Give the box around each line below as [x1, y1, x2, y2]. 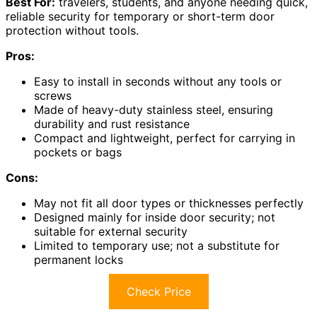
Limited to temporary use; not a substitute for [34, 238, 279, 253]
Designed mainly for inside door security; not [34, 210, 275, 224]
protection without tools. [6, 23, 139, 38]
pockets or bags [34, 145, 122, 159]
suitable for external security [34, 224, 188, 238]
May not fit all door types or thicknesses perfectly [34, 196, 304, 210]
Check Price [126, 284, 191, 299]
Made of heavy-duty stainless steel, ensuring [34, 103, 273, 117]
